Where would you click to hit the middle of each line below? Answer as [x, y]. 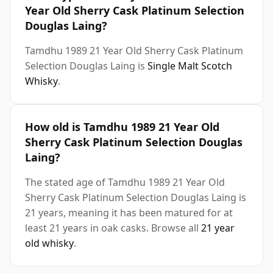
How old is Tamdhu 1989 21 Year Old [122, 127]
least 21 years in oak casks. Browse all [113, 228]
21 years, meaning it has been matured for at [129, 213]
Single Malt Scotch [190, 66]
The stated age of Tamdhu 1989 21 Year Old [125, 183]
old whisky [49, 243]
